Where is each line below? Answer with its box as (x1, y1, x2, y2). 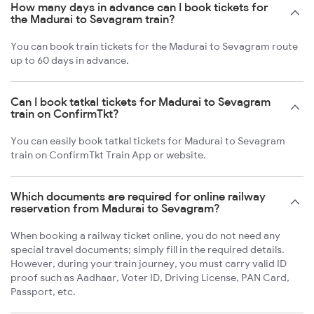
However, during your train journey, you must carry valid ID (11, 257, 287, 271)
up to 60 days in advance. (11, 54, 129, 67)
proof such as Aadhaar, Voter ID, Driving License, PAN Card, (11, 271, 289, 285)
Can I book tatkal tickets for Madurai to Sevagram (11, 95, 271, 109)
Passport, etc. (11, 285, 76, 299)
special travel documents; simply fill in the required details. (11, 243, 285, 257)
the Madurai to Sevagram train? (11, 12, 175, 27)
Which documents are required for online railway (11, 189, 266, 204)
